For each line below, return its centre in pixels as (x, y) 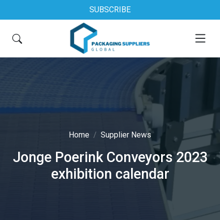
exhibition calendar (110, 174)
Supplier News (126, 135)
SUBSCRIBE (110, 10)
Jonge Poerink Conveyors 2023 (110, 157)
